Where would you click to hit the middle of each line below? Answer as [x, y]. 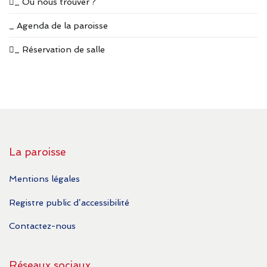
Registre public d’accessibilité [69, 202]
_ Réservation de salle [60, 49]
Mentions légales [44, 179]
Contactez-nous [42, 225]
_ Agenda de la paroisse [58, 26]
